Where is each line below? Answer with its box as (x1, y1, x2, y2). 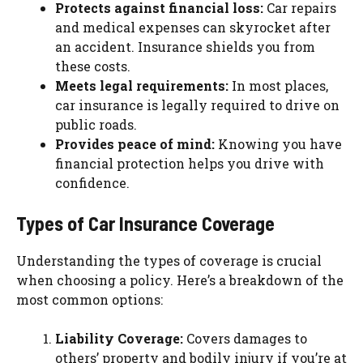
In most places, (228, 76, 328, 94)
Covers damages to (183, 329, 307, 347)
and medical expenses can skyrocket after (55, 18, 331, 36)
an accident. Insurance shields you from (55, 37, 315, 55)
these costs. (55, 57, 130, 75)
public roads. (55, 115, 137, 133)
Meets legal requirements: (55, 76, 228, 94)
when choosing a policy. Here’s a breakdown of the (16, 271, 344, 288)
